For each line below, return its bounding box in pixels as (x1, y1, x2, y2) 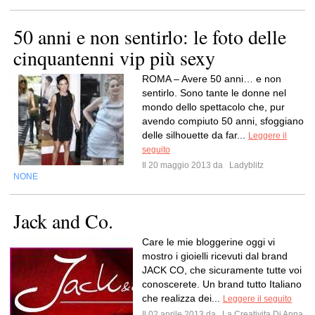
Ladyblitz (227, 160, 264, 170)
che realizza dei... (142, 292, 223, 304)
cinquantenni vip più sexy (13, 44, 215, 71)
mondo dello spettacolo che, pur (142, 101, 285, 112)
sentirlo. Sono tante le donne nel (142, 87, 286, 98)
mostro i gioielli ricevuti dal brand (142, 250, 288, 262)
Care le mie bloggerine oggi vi (142, 236, 275, 247)
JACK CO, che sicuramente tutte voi (142, 264, 302, 276)
